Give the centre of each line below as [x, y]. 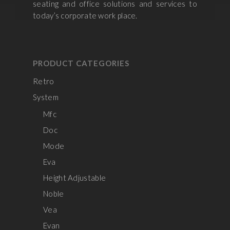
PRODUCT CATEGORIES [81, 63]
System [46, 97]
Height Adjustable [75, 178]
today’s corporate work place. [85, 15]
